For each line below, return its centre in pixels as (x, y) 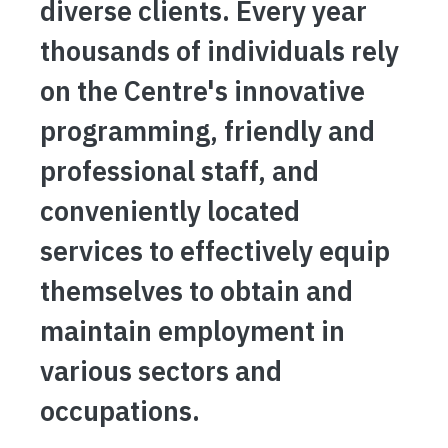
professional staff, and (179, 170)
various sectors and (161, 370)
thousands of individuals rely (219, 50)
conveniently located (170, 210)
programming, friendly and (207, 130)
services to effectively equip (215, 250)
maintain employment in (192, 330)
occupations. (120, 410)
